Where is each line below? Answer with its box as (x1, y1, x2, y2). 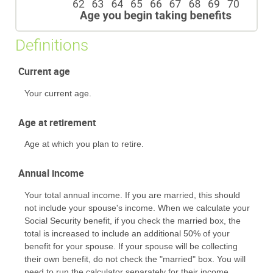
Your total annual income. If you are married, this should (24, 190, 240, 200)
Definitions (15, 36, 88, 55)
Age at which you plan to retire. (24, 139, 144, 149)
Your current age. (24, 88, 91, 98)
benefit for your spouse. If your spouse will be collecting (24, 241, 238, 251)
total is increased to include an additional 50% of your (24, 228, 230, 238)
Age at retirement (18, 115, 96, 129)
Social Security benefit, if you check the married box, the (24, 215, 241, 225)
